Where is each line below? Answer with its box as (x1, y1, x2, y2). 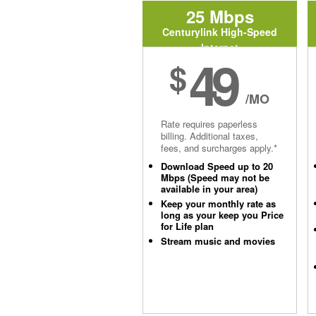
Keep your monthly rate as (161, 197, 276, 210)
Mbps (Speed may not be (161, 171, 269, 184)
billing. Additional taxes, (161, 129, 258, 142)
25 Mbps (186, 4, 254, 28)
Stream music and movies (161, 234, 275, 248)
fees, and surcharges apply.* (161, 141, 277, 154)
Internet (201, 40, 238, 54)
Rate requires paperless (161, 117, 257, 130)
